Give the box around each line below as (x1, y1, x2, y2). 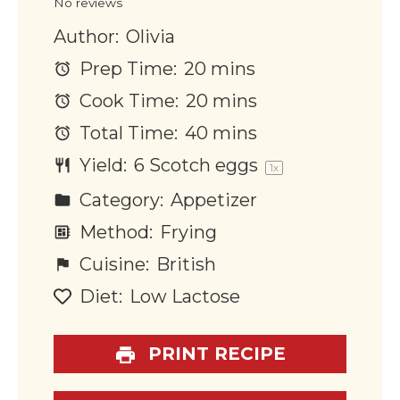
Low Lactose (129, 285, 240, 307)
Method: (75, 221, 153, 243)
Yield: (75, 154, 127, 176)
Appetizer (170, 188, 257, 211)
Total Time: (75, 121, 178, 144)
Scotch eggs (144, 154, 262, 176)
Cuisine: (75, 253, 149, 275)
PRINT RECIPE (143, 342, 287, 364)
